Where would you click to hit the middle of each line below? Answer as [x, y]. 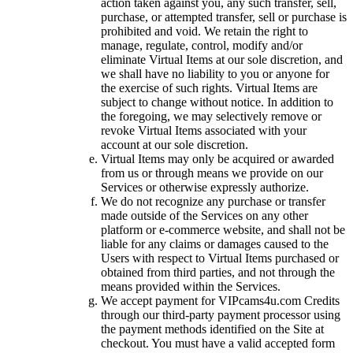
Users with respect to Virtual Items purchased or [220, 258]
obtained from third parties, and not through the [218, 272]
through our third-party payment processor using [221, 314]
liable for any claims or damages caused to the [215, 243]
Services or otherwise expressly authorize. [205, 187]
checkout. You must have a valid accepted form [218, 343]
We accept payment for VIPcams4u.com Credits [220, 300]
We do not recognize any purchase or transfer [213, 201]
